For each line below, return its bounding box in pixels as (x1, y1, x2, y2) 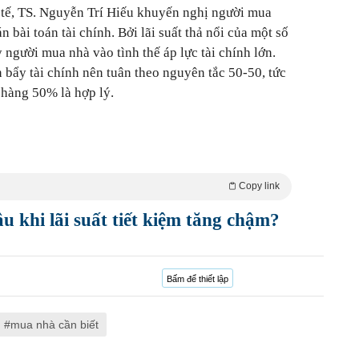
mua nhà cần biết (10, 318, 99, 331)
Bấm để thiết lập (167, 274, 228, 284)
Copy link (239, 180, 280, 192)
